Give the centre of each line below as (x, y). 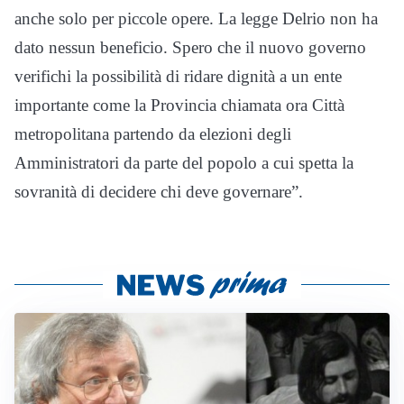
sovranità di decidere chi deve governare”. (159, 192)
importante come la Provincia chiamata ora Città (179, 106)
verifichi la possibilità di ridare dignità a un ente (178, 77)
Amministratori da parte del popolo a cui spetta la (184, 163)
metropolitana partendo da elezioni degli (153, 134)
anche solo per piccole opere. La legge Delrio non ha (196, 19)
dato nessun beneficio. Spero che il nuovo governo (190, 48)
